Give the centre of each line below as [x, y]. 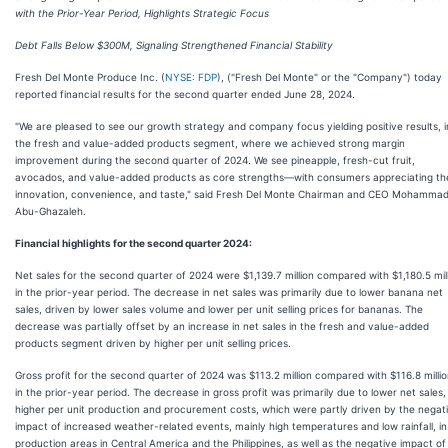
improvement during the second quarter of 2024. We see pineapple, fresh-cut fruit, [215, 160]
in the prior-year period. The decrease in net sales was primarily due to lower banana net [229, 292]
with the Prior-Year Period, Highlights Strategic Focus [142, 13]
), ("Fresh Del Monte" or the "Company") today [329, 77]
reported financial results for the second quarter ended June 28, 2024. [185, 94]
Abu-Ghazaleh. [50, 211]
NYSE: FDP [191, 77]
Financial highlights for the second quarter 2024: [133, 243]
